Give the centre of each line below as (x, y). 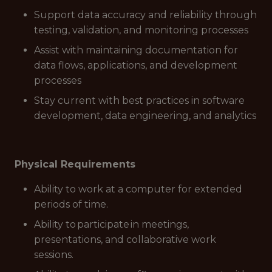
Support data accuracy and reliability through (145, 15)
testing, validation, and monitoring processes (141, 30)
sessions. (54, 255)
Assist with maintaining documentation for (136, 50)
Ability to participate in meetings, (111, 224)
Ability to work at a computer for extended (138, 189)
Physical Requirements (75, 164)
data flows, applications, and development (136, 65)
